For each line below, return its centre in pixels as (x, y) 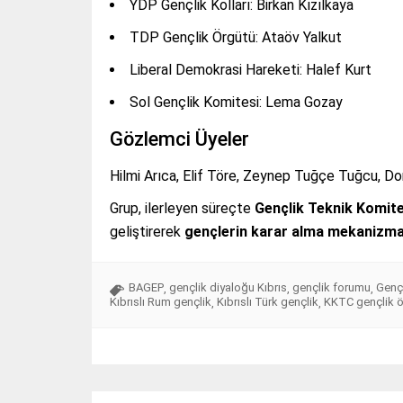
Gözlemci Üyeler (179, 139)
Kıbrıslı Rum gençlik (161, 302)
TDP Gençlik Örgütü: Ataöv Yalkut (236, 38)
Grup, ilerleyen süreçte (182, 209)
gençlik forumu (331, 288)
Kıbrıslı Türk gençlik (268, 302)
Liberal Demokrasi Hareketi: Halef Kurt (251, 70)
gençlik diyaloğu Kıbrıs (228, 288)
